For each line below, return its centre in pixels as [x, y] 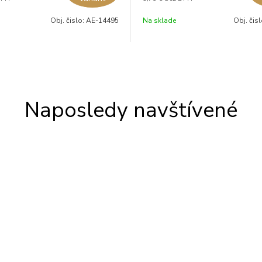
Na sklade [159, 20]
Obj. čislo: [68, 20]
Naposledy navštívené [131, 110]
